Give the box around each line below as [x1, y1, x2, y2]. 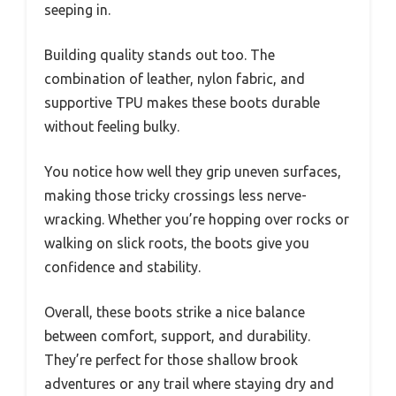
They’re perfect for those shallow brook [44, 352, 298, 368]
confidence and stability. [44, 259, 201, 275]
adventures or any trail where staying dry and [44, 376, 334, 392]
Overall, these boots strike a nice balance [44, 304, 305, 320]
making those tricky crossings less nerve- [44, 187, 307, 203]
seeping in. [44, 2, 110, 18]
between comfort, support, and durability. [44, 328, 310, 344]
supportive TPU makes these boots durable [44, 95, 320, 110]
